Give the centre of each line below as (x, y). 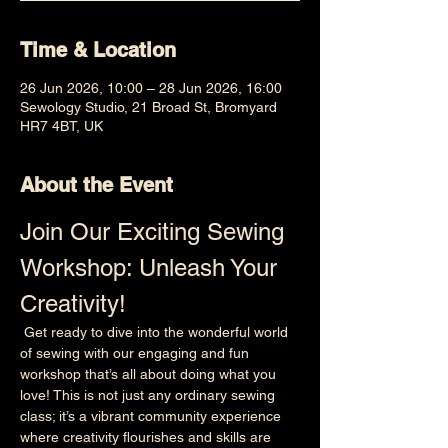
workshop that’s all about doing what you (150, 374)
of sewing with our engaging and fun (136, 353)
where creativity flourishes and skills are (147, 437)
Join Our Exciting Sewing (155, 231)
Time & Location (98, 50)
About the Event (96, 185)
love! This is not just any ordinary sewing (149, 395)
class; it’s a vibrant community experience (152, 416)
